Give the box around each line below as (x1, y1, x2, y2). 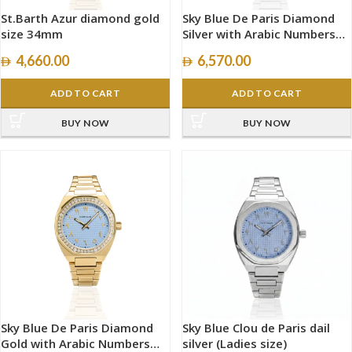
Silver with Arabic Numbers (182, 25, 335, 42)
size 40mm (182, 41, 244, 57)
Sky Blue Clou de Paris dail (182, 319, 330, 335)
